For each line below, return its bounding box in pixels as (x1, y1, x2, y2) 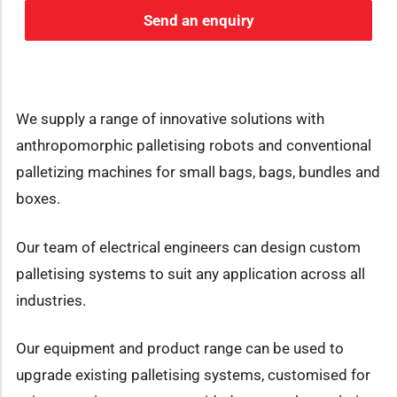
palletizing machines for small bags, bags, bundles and (16, 162, 380, 181)
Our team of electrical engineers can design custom (16, 237, 361, 256)
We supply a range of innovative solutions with (16, 109, 324, 128)
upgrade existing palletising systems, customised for (16, 366, 370, 385)
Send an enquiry (143, 11, 254, 29)
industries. (16, 291, 86, 309)
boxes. (16, 189, 60, 207)
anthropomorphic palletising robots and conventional (16, 136, 371, 154)
